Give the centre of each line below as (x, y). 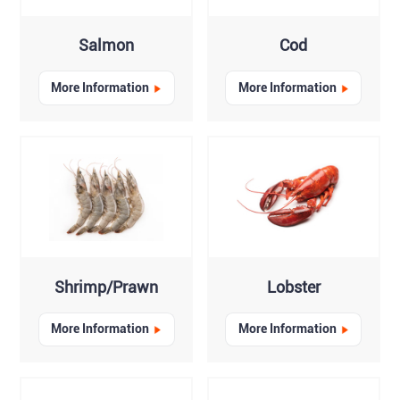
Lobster (293, 287)
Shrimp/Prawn (107, 287)
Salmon (107, 46)
